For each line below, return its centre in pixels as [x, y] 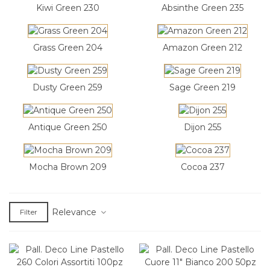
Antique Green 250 [67, 127]
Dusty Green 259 [67, 88]
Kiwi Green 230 [67, 8]
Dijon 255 [202, 127]
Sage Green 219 [202, 88]
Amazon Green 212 [202, 48]
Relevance [75, 212]
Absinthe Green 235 [202, 8]
